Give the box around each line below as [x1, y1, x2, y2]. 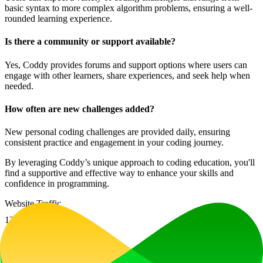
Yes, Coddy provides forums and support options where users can [5, 59, 247, 70]
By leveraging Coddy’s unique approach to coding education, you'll [5, 157, 255, 168]
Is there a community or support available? [5, 36, 176, 47]
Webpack [216, 247, 251, 257]
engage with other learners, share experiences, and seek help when [5, 70, 250, 80]
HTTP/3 [76, 247, 107, 257]
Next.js [115, 247, 141, 257]
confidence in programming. [5, 178, 109, 189]
